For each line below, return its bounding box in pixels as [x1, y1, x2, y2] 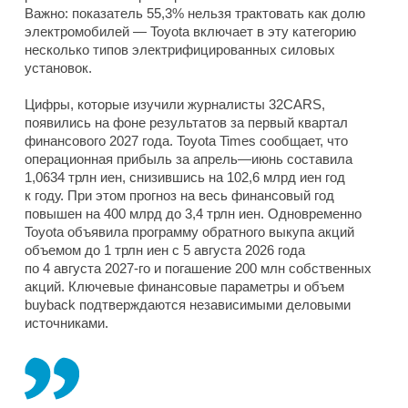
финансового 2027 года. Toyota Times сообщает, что [25, 132, 348, 148]
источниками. [25, 314, 108, 331]
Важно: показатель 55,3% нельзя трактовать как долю [25, 5, 365, 21]
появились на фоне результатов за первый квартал [25, 114, 348, 130]
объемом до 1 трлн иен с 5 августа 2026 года [25, 241, 305, 258]
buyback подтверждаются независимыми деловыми [25, 296, 351, 312]
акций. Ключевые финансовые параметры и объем [25, 278, 344, 294]
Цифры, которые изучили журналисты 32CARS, [25, 96, 325, 112]
